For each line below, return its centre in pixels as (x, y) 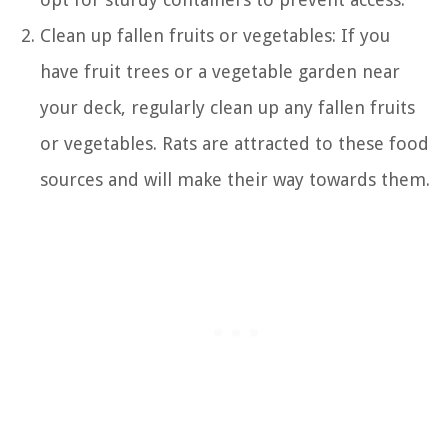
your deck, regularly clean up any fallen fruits (227, 107)
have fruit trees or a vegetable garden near (220, 71)
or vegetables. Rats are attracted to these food (234, 143)
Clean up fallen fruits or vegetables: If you (215, 35)
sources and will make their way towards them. (235, 179)
